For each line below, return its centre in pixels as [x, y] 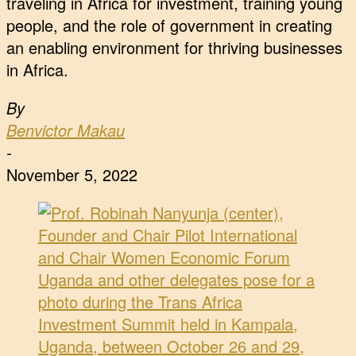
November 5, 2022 [72, 175]
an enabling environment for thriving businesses [174, 48]
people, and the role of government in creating [169, 25]
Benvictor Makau [66, 130]
